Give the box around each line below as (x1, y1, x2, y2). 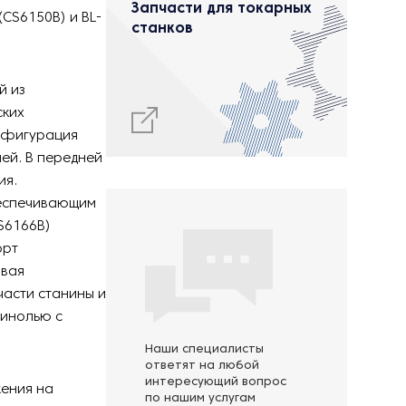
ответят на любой (145, 361, 259, 372)
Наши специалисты (145, 344, 264, 355)
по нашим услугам (145, 393, 256, 404)
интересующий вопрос (145, 377, 286, 388)
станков (131, 23, 193, 35)
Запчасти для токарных (131, 3, 312, 15)
